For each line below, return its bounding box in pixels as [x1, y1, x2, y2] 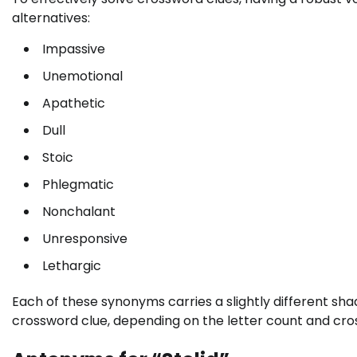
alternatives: [12, 8, 90, 27]
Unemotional [42, 66, 123, 85]
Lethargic [42, 256, 101, 275]
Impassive [42, 39, 105, 58]
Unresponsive [42, 229, 127, 248]
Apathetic [42, 93, 105, 112]
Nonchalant [42, 202, 116, 221]
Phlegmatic [42, 175, 114, 194]
